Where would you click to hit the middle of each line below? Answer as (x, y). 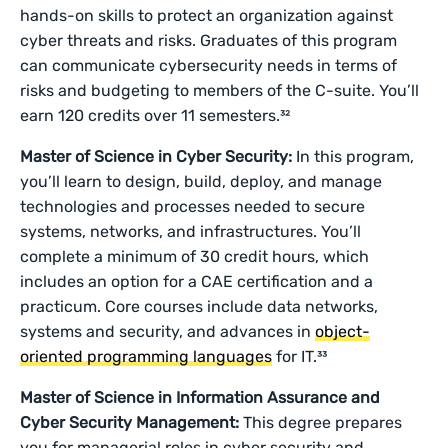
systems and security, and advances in (168, 331)
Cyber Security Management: (132, 422)
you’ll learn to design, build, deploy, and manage (201, 181)
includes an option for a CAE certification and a (197, 281)
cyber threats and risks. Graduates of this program (209, 40)
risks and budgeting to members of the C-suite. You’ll (220, 90)
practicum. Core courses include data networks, (199, 306)
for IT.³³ (300, 356)
